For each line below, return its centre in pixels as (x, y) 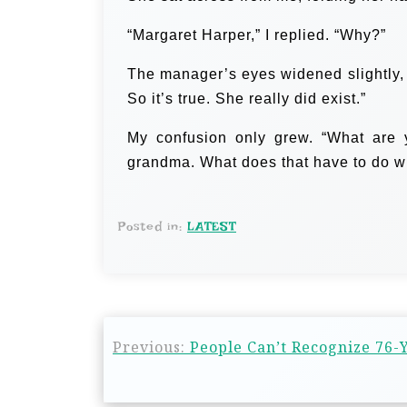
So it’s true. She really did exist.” (247, 99)
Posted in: (153, 226)
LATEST (212, 226)
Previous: (149, 347)
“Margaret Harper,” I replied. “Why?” (257, 35)
